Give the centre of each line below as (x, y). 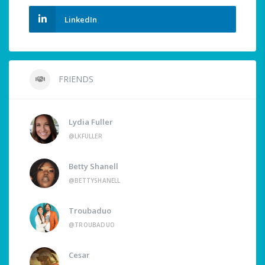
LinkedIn (81, 20)
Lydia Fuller (91, 122)
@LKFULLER (85, 136)
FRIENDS (75, 79)
